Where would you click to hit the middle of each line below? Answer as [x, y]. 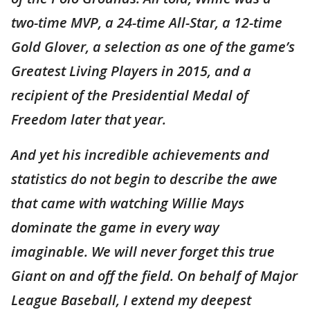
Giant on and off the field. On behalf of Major [154, 275]
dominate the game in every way [115, 227]
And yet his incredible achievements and [140, 154]
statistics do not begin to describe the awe [144, 179]
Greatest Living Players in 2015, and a [131, 71]
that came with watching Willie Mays [128, 203]
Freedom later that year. [89, 119]
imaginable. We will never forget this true [143, 251]
